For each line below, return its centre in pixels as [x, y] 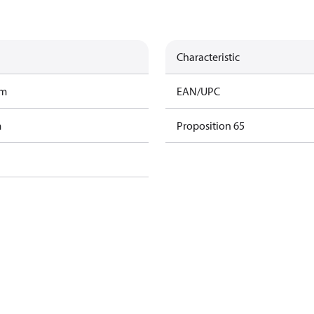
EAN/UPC [198, 91]
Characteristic [208, 57]
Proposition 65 [211, 125]
